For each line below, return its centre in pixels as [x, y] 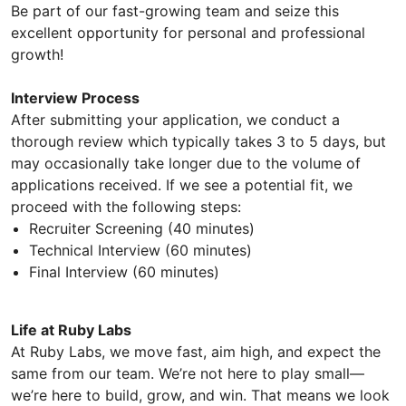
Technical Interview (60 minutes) [140, 250]
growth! [37, 54]
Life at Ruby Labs [71, 329]
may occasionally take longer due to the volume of [186, 163]
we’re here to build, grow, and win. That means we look [200, 395]
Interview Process [75, 97]
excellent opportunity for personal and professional [188, 32]
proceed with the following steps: [126, 206]
